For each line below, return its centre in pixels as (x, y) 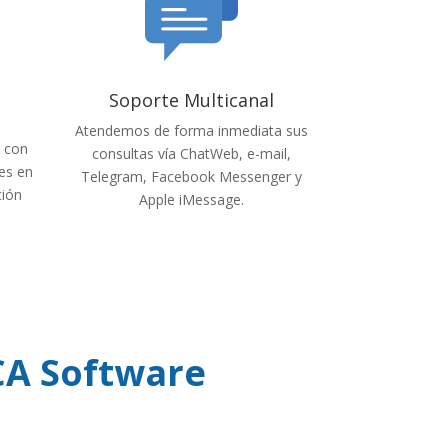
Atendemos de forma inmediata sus (191, 131)
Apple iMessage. (191, 200)
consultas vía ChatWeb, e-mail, (191, 154)
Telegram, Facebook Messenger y (191, 177)
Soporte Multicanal (191, 100)
